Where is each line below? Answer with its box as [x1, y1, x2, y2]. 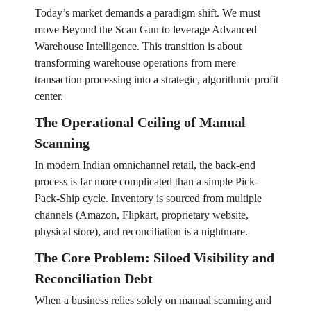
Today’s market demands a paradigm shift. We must [34, 7, 260, 19]
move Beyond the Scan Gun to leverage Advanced [34, 24, 257, 36]
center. [34, 90, 63, 103]
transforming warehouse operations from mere [34, 57, 236, 69]
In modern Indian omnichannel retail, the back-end [34, 159, 255, 171]
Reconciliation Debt [34, 271, 153, 287]
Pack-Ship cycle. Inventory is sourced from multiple [34, 192, 262, 205]
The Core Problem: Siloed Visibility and [34, 250, 274, 266]
